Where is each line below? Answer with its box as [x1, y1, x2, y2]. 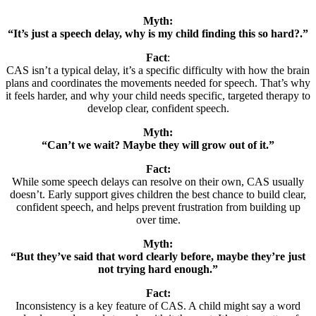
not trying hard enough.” [98, 262, 218, 275]
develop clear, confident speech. [87, 102, 229, 114]
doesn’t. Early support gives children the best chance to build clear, [10, 188, 306, 200]
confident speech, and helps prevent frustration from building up [16, 200, 300, 213]
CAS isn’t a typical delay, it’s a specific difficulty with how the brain [6, 63, 310, 76]
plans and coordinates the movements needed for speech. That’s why [6, 76, 310, 89]
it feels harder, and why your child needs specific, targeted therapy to [6, 89, 310, 102]
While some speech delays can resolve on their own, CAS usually [12, 175, 304, 188]
